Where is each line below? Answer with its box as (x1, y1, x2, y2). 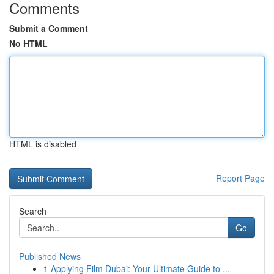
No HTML (9, 37, 48, 50)
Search (19, 205, 46, 217)
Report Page (216, 172, 265, 184)
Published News (19, 250, 81, 262)
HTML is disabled (9, 138, 76, 150)
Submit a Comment (9, 22, 88, 34)
